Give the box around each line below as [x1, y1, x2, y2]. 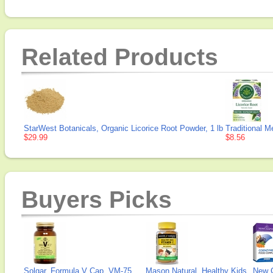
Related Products [21, 44, 218, 70]
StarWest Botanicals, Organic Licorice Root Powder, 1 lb [24, 124, 223, 133]
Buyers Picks [21, 186, 172, 213]
